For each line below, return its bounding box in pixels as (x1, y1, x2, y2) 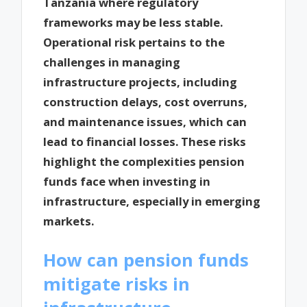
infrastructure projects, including (43, 74, 238, 90)
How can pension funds (43, 248, 249, 272)
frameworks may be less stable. (43, 14, 223, 31)
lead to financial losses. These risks (43, 134, 247, 150)
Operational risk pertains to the (43, 34, 225, 51)
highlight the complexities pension (43, 153, 245, 170)
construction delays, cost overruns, (43, 94, 248, 110)
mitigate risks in (43, 272, 191, 296)
